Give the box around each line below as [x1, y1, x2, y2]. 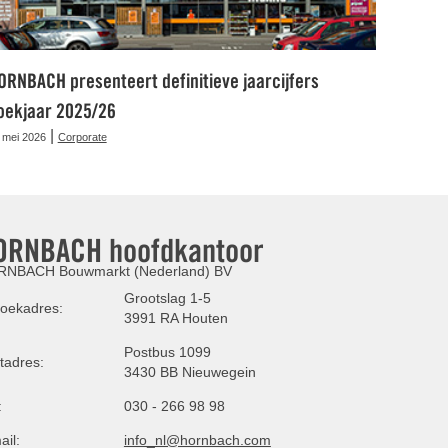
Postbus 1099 [123, 343, 211, 360]
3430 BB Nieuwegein [123, 363, 256, 380]
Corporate [57, 130, 107, 143]
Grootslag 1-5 [123, 289, 211, 306]
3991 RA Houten [123, 309, 228, 326]
